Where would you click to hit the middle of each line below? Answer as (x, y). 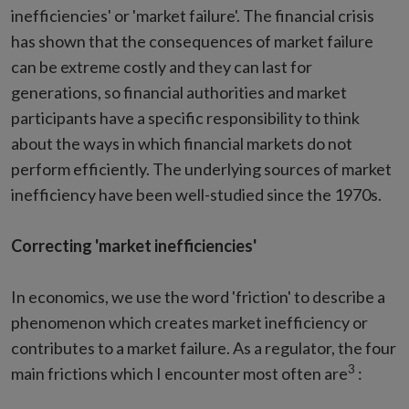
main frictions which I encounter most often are (179, 373)
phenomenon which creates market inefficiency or (189, 322)
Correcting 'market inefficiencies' (134, 246)
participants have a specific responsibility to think (185, 118)
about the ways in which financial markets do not (182, 143)
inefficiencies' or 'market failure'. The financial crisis (193, 16)
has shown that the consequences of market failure (192, 41)
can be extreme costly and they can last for (162, 67)
